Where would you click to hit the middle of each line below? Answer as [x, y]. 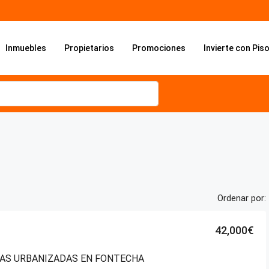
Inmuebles [26, 48]
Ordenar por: [242, 198]
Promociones [159, 48]
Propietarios [89, 48]
